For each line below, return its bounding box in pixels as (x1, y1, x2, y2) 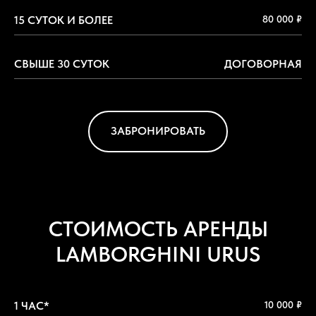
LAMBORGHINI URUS (56, 241, 260, 267)
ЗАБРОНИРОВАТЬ (111, 124, 205, 138)
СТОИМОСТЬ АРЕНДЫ (48, 216, 268, 242)
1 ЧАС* (14, 299, 49, 313)
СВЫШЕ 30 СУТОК (14, 56, 109, 71)
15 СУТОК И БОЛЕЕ (14, 13, 113, 27)
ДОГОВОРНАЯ (224, 56, 302, 71)
